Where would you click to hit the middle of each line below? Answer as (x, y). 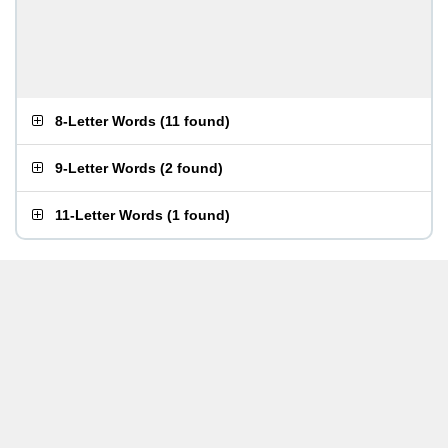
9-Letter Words (105, 168)
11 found (195, 121)
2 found (191, 168)
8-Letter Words (105, 121)
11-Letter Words (109, 215)
